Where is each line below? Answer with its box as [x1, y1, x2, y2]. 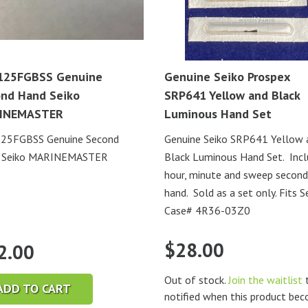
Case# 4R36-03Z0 [164, 203, 250, 217]
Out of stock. [164, 272, 228, 287]
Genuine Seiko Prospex [164, 68, 289, 85]
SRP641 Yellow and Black [164, 87, 300, 103]
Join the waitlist [228, 272, 302, 287]
